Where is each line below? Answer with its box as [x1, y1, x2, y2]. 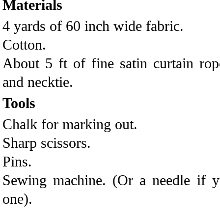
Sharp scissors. [2, 135, 91, 151]
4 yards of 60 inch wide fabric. [2, 18, 184, 34]
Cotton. [2, 36, 46, 53]
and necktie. [2, 74, 73, 90]
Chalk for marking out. [2, 116, 137, 132]
